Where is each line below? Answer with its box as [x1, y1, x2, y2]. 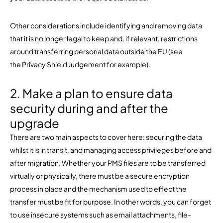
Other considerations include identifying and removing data [10, 21, 202, 30]
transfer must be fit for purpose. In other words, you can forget [10, 197, 211, 206]
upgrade [10, 115, 59, 130]
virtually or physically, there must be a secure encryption [10, 171, 190, 180]
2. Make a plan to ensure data [10, 86, 173, 101]
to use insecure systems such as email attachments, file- [10, 210, 191, 219]
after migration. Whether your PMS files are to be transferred [10, 158, 206, 167]
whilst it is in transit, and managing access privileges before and [10, 145, 212, 154]
